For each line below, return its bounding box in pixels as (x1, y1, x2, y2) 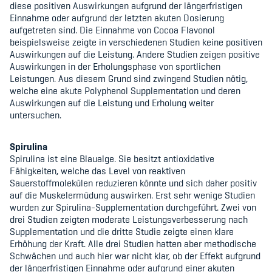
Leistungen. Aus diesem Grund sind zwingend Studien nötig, (10, 72, 248, 85)
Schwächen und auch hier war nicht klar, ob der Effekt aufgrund (10, 250, 260, 262)
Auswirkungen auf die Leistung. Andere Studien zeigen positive (10, 48, 260, 61)
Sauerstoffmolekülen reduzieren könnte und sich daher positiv (10, 177, 257, 189)
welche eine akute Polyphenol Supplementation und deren (10, 84, 240, 97)
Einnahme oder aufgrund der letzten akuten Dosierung (10, 12, 224, 24)
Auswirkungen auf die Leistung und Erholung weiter (10, 97, 214, 109)
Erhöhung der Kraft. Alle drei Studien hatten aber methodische (10, 237, 256, 250)
